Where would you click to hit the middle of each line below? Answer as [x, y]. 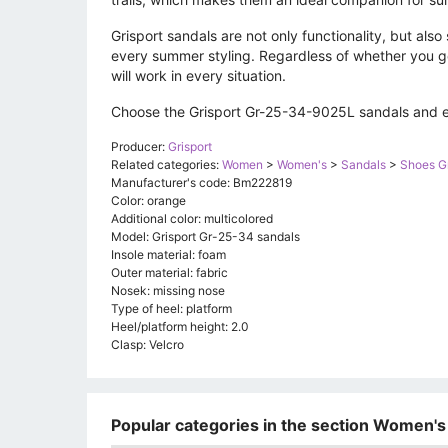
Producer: [139, 147]
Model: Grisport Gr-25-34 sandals [205, 237]
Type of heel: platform [171, 309]
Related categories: [166, 165]
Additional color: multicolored [192, 219]
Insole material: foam [168, 255]
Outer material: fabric [169, 273]
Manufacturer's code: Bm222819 [201, 183]
